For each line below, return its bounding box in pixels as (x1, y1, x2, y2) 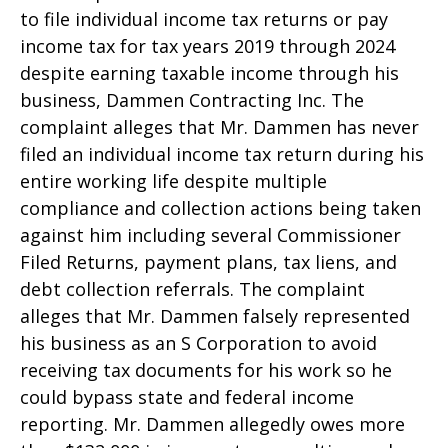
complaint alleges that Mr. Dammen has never (20, 114, 419, 139)
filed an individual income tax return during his (20, 141, 424, 166)
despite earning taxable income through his (20, 60, 399, 85)
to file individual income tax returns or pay (20, 6, 388, 31)
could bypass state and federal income (20, 384, 354, 409)
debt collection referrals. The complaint (20, 276, 365, 301)
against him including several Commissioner (20, 222, 401, 247)
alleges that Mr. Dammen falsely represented (20, 303, 410, 328)
